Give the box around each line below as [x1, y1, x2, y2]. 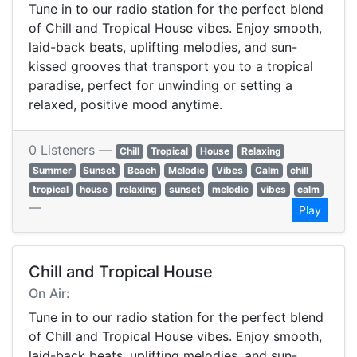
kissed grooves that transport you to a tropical [29, 58, 313, 75]
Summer [32, 164, 72, 177]
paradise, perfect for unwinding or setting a [29, 77, 292, 94]
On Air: [29, 285, 70, 302]
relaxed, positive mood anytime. [29, 96, 222, 113]
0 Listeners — [29, 142, 116, 159]
